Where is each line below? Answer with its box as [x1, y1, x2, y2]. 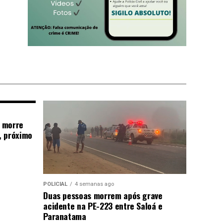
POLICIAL [43, 180, 68, 187]
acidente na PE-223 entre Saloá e [43, 199, 163, 212]
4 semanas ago [75, 180, 114, 187]
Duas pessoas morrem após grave [43, 188, 163, 202]
